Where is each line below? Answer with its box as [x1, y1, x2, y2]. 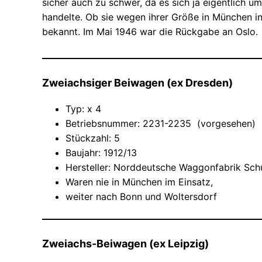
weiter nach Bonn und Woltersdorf [65, 190, 217, 202]
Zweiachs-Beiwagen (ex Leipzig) [42, 237, 209, 250]
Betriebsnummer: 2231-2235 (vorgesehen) [65, 117, 256, 129]
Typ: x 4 [65, 102, 101, 115]
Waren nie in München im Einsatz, [65, 175, 213, 188]
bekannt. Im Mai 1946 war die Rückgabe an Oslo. [42, 25, 258, 37]
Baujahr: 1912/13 [65, 146, 137, 158]
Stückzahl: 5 [65, 132, 120, 144]
